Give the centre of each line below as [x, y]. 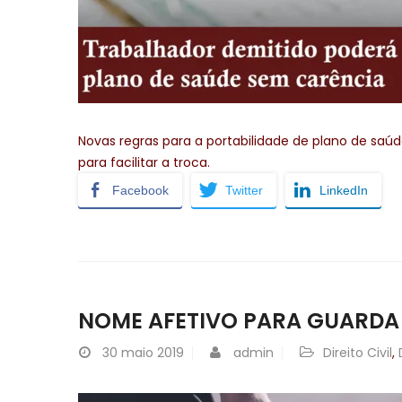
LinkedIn [344, 190]
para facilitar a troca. [144, 162]
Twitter [244, 190]
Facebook [140, 190]
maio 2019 [153, 352]
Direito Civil [358, 352]
